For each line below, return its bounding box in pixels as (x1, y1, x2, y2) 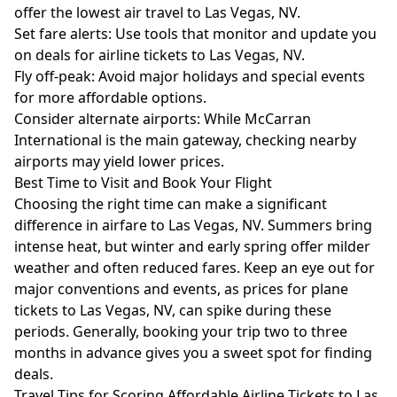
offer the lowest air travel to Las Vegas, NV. (14, 3, 300, 22)
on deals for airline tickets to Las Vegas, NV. (14, 45, 305, 65)
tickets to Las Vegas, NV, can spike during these (14, 300, 331, 320)
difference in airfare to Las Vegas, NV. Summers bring (14, 215, 372, 235)
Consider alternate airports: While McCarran (14, 109, 311, 128)
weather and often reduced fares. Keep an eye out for (14, 258, 375, 277)
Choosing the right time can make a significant (14, 194, 327, 214)
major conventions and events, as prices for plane (14, 279, 348, 299)
